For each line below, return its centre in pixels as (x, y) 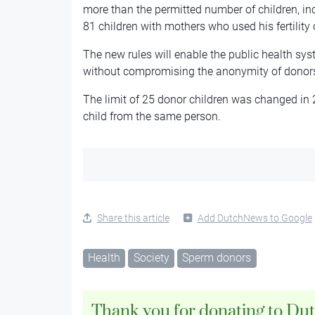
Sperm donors (217, 257)
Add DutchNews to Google (255, 218)
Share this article (133, 218)
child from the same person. (152, 116)
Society (151, 257)
